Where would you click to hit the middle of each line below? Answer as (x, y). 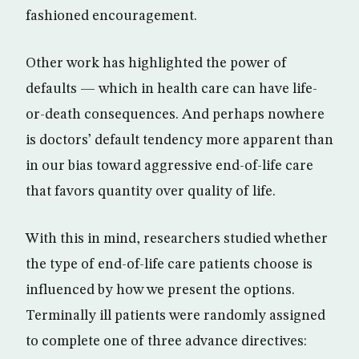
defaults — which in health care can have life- (171, 89)
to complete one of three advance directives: (166, 341)
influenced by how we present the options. (160, 290)
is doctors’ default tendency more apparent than (179, 140)
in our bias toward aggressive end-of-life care (169, 165)
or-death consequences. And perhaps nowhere (175, 114)
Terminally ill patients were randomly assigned (175, 315)
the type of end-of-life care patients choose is (169, 264)
